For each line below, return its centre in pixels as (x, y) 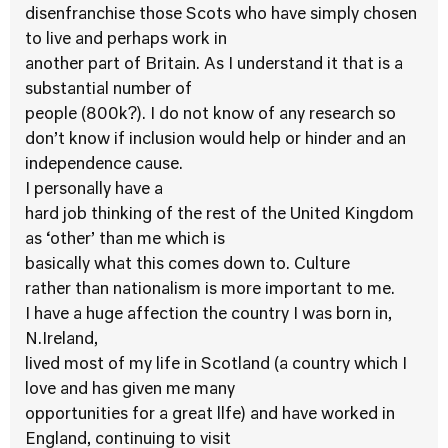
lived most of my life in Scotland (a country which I (216, 365)
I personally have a (94, 190)
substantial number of (108, 90)
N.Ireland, (61, 340)
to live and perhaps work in (126, 40)
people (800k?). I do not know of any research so (210, 115)
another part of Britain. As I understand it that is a (214, 65)
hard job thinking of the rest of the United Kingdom (219, 215)
